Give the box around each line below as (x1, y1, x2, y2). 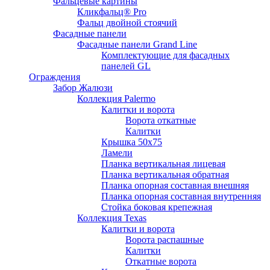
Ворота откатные (125, 115, 196, 125)
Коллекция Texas (77, 213, 146, 223)
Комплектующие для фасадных (101, 50, 230, 60)
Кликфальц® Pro (77, 7, 146, 17)
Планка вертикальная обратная (101, 169, 229, 180)
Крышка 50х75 (101, 137, 162, 147)
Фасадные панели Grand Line (77, 39, 197, 49)
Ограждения (29, 72, 80, 82)
